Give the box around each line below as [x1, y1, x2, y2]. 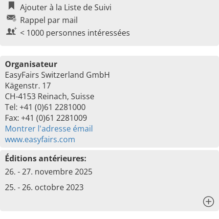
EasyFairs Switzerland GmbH [5, 69, 110, 80]
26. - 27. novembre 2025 [5, 166, 92, 177]
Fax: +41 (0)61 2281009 [5, 112, 87, 123]
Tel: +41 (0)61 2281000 [5, 102, 86, 112]
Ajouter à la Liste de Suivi [20, 2, 111, 13]
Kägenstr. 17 [5, 80, 51, 91]
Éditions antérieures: [5, 153, 87, 164]
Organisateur [5, 59, 57, 69]
